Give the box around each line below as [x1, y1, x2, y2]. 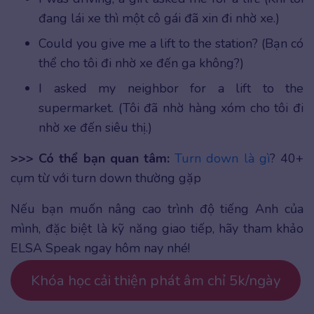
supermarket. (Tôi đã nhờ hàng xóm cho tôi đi [39, 100, 303, 117]
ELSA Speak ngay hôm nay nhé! [11, 240, 190, 257]
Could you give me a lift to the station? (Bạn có [39, 35, 303, 53]
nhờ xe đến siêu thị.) [39, 119, 152, 137]
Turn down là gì [175, 150, 270, 168]
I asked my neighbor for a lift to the [39, 80, 303, 97]
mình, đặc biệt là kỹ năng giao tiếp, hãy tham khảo [11, 220, 303, 238]
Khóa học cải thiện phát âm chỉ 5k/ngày [30, 271, 280, 290]
